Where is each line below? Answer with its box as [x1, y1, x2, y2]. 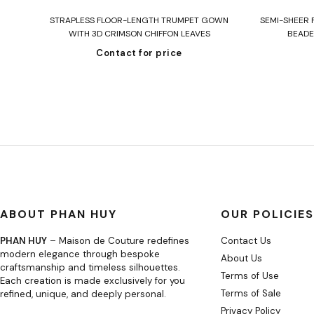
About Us [221, 252, 262, 264]
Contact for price [96, 46, 182, 59]
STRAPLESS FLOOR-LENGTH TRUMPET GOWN [50, 14, 229, 26]
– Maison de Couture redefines [47, 234, 189, 247]
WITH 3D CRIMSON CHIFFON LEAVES [68, 27, 210, 39]
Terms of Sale [221, 287, 281, 299]
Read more [112, 4, 167, 18]
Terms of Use [221, 269, 279, 282]
